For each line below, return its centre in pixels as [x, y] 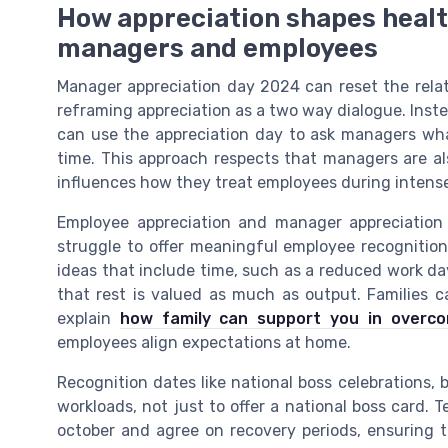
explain [88, 319]
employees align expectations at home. [204, 343]
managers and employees [217, 48]
